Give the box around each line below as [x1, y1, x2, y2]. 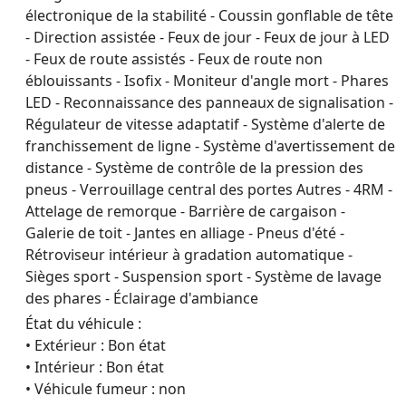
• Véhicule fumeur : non [25, 379, 186, 399]
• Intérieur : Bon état [25, 357, 164, 377]
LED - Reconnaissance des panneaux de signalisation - [25, 92, 393, 112]
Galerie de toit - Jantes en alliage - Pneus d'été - [25, 223, 344, 243]
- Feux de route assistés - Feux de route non [25, 49, 323, 69]
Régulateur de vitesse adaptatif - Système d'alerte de [25, 114, 385, 134]
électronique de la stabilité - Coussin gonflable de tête [25, 5, 393, 25]
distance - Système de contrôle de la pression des [25, 158, 363, 178]
